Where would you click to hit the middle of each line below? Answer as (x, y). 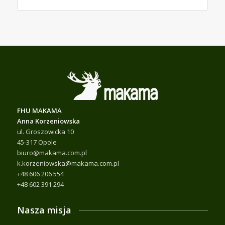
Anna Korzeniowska (48, 121)
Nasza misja (44, 210)
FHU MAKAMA (39, 111)
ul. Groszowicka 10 (45, 132)
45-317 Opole (37, 142)
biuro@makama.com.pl (52, 153)
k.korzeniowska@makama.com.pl (68, 163)
